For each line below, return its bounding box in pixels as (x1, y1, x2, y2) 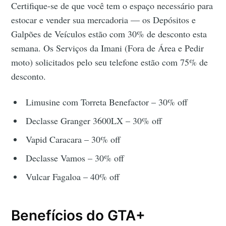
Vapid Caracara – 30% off (26, 133, 121, 146)
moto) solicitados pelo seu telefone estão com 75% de (11, 56, 208, 69)
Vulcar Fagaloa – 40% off (26, 171, 120, 183)
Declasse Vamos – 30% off (26, 152, 125, 164)
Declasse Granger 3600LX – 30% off (26, 115, 162, 127)
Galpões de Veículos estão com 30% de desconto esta (11, 28, 207, 40)
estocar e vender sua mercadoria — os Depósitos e (11, 14, 196, 26)
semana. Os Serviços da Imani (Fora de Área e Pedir (11, 42, 204, 54)
